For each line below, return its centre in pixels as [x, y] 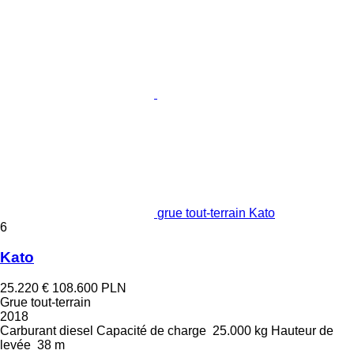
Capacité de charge [151, 331]
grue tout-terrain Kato [216, 213]
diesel [76, 331]
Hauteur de [302, 331]
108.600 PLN [89, 288]
